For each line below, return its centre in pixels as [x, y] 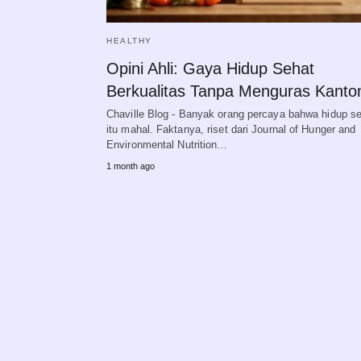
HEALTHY [129, 41]
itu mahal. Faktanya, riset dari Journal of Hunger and [231, 129]
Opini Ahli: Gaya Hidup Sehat [210, 68]
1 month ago [131, 166]
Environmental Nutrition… [167, 145]
